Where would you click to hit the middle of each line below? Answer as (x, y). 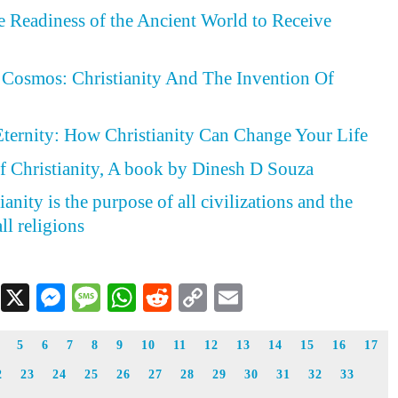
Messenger (125, 298)
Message (149, 298)
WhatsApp (196, 298)
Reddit (209, 298)
